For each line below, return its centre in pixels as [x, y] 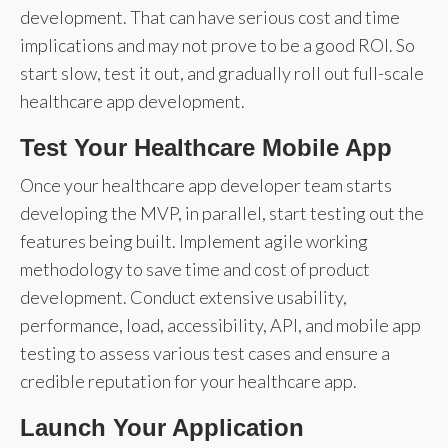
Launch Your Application [162, 427]
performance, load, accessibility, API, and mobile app [220, 324]
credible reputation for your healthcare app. [188, 380]
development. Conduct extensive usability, [183, 296]
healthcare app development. [132, 100]
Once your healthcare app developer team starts [206, 184]
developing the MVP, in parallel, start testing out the [222, 212]
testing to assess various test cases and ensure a [205, 352]
